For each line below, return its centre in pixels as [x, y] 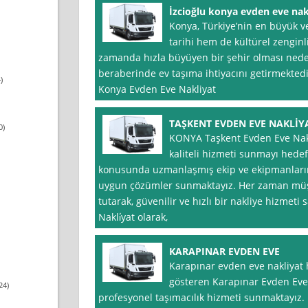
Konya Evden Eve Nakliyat [157, 89]
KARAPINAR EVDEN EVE [224, 252]
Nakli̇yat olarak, [133, 217]
